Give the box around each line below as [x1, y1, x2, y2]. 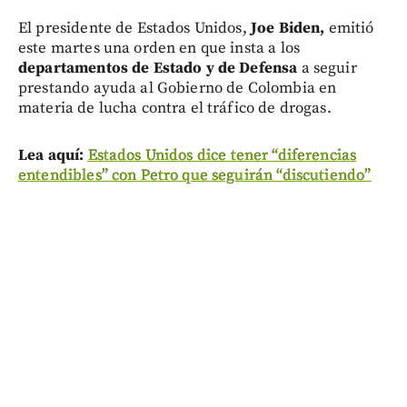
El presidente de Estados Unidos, [18, 17, 247, 38]
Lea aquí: [18, 144, 84, 165]
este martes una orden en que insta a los [18, 37, 300, 58]
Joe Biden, [246, 17, 325, 38]
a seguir [297, 57, 357, 78]
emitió [324, 17, 374, 38]
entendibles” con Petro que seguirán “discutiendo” [18, 164, 372, 185]
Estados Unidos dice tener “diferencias [87, 144, 357, 165]
